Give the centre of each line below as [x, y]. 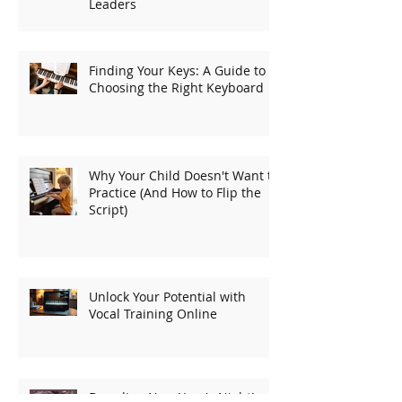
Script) [108, 209]
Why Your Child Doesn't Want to [184, 175]
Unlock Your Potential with [167, 296]
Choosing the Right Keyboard [176, 87]
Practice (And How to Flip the [175, 192]
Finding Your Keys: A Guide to [177, 70]
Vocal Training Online [153, 313]
